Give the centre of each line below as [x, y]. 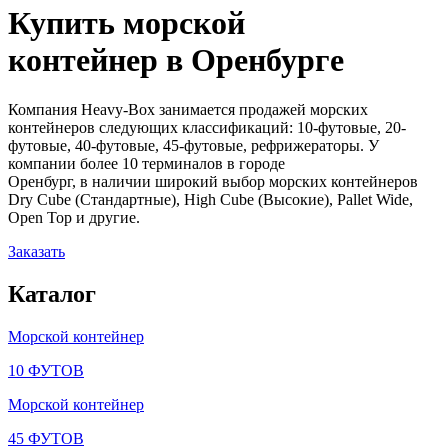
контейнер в [99, 60]
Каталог [52, 293]
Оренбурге [267, 60]
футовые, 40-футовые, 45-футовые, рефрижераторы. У [193, 145]
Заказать [36, 251]
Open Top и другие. [74, 217]
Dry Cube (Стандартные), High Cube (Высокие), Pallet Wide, [210, 199]
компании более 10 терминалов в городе [146, 163]
